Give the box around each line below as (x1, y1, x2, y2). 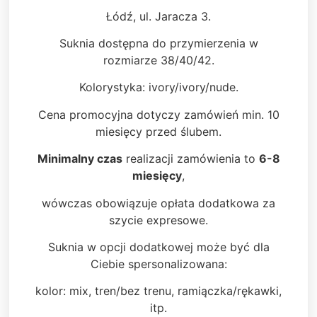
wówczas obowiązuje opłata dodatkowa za (42, 195, 275, 210)
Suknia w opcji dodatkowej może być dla (47, 239, 270, 254)
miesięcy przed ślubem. (96, 124, 221, 139)
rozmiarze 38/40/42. (103, 53, 214, 68)
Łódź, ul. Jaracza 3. (106, 8, 211, 23)
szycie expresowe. (109, 212, 208, 227)
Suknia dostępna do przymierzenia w (59, 36, 258, 51)
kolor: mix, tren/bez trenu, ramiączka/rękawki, (35, 284, 282, 299)
